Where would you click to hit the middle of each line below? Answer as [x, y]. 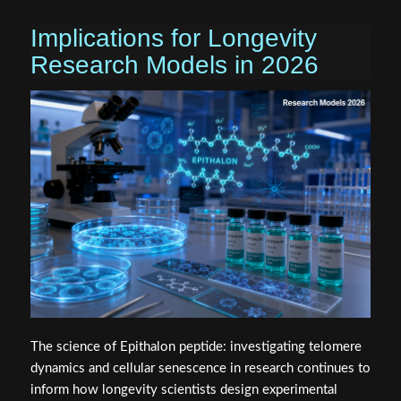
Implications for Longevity [173, 38]
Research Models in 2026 [174, 65]
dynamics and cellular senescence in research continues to [200, 368]
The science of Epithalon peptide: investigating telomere [196, 346]
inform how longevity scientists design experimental [183, 389]
